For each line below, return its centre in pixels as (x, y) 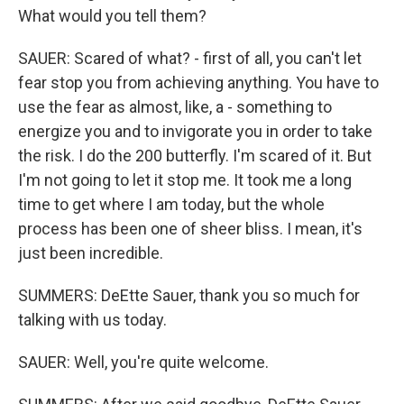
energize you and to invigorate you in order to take (195, 131)
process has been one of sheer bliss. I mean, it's (190, 229)
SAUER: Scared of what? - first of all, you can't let (190, 58)
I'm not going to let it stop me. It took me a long (185, 180)
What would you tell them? (112, 16)
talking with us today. (92, 320)
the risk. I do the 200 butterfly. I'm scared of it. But (195, 156)
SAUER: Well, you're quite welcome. (143, 362)
